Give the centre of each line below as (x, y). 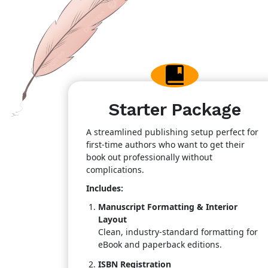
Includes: (105, 188)
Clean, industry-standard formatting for (178, 232)
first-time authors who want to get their (165, 144)
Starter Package (175, 109)
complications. (115, 170)
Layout (112, 219)
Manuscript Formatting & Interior (168, 207)
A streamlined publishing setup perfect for (172, 132)
